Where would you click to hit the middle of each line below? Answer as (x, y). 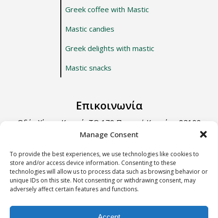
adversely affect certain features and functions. (74, 189)
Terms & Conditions (175, 211)
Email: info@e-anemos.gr (63, 168)
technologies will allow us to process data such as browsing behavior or (109, 172)
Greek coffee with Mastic (107, 9)
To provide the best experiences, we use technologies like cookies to (104, 154)
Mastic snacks (88, 68)
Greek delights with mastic (109, 48)
